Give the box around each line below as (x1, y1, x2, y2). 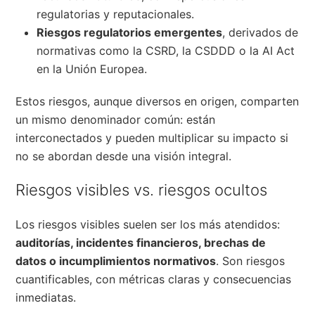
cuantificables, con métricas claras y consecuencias (15, 271, 292, 286)
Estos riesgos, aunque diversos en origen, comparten (15, 94, 300, 108)
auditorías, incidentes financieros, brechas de (15, 235, 266, 250)
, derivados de (222, 25, 299, 39)
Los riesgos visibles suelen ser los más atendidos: (15, 217, 281, 231)
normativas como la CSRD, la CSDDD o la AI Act (37, 43, 295, 58)
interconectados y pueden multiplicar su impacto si (15, 130, 289, 145)
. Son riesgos (216, 253, 285, 268)
